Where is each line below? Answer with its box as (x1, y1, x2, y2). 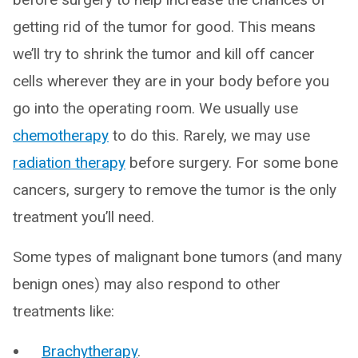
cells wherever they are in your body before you (13, 72, 329, 90)
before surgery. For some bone (125, 153, 338, 172)
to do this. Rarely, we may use (109, 126, 310, 145)
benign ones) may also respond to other (13, 275, 280, 293)
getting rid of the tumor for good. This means (13, 18, 316, 36)
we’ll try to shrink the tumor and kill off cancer (13, 45, 315, 63)
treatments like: (13, 302, 114, 320)
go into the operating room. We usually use (13, 99, 298, 117)
